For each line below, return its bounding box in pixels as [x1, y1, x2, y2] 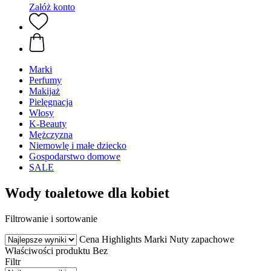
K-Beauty [29, 119, 67, 129]
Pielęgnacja [29, 97, 73, 107]
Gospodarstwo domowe [29, 151, 120, 162]
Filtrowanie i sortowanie [5, 213, 97, 224]
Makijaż [29, 86, 60, 96]
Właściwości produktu [5, 245, 90, 256]
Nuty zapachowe [169, 233, 234, 244]
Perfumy [29, 75, 62, 85]
